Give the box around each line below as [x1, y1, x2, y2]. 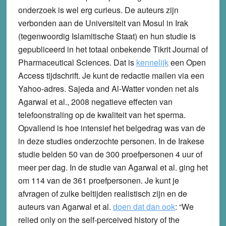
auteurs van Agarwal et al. [18, 200, 113, 212]
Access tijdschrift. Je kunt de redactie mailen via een [18, 69, 204, 81]
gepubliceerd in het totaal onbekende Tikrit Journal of [18, 43, 208, 55]
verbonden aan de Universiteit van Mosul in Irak [18, 17, 188, 29]
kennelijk [136, 56, 168, 68]
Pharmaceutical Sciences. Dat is [18, 56, 136, 68]
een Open [168, 56, 206, 68]
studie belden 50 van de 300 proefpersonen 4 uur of [18, 148, 202, 160]
